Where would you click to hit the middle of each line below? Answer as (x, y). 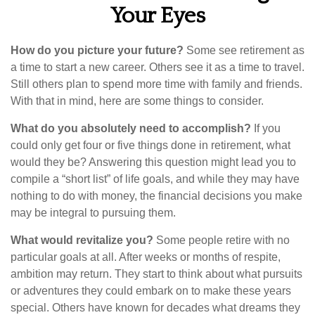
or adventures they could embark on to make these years (151, 291)
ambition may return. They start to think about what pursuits (156, 274)
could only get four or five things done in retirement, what (150, 145)
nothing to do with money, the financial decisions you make (156, 196)
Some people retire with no (221, 240)
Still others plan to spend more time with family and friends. (156, 84)
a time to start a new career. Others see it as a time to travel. (157, 67)
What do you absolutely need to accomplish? (131, 128)
